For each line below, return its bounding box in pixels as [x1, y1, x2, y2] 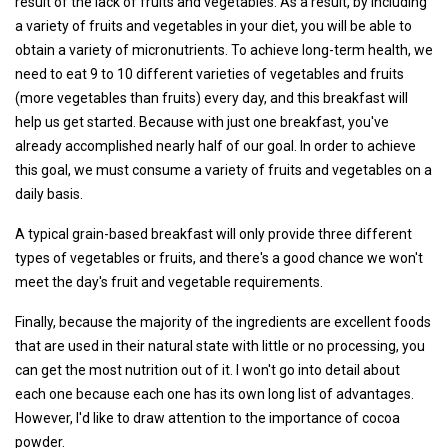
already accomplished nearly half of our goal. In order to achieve [15, 137, 416, 154]
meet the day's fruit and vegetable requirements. [15, 273, 323, 290]
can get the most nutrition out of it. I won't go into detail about [15, 361, 400, 378]
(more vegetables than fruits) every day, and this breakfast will [15, 89, 408, 106]
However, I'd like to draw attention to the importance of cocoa [15, 409, 400, 426]
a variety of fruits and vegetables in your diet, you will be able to [15, 17, 412, 34]
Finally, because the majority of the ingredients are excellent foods [15, 313, 431, 330]
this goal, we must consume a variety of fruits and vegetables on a [15, 161, 432, 178]
